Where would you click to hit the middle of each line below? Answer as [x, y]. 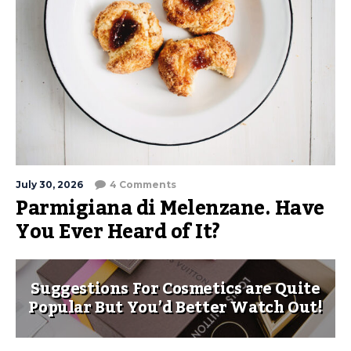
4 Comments [143, 185]
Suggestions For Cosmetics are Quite [175, 289]
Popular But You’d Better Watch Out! [175, 308]
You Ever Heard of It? [118, 232]
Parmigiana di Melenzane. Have [170, 208]
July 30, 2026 [49, 185]
